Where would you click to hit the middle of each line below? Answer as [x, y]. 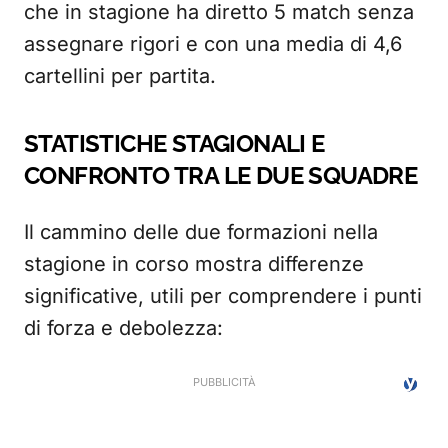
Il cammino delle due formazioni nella [201, 232]
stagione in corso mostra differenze [194, 264]
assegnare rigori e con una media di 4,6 [213, 44]
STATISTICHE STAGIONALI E [174, 143]
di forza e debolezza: [123, 328]
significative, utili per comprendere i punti [223, 296]
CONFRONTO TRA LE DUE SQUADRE [221, 175]
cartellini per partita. [120, 76]
